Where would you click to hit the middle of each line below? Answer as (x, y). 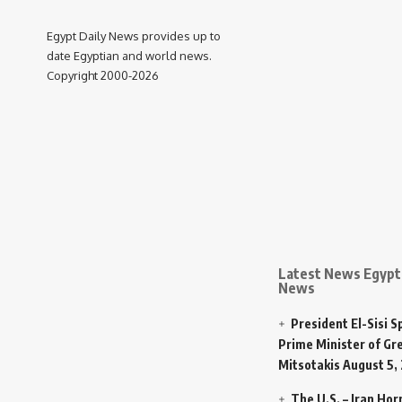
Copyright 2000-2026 (103, 75)
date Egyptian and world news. (129, 55)
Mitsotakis (309, 364)
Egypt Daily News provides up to (134, 35)
